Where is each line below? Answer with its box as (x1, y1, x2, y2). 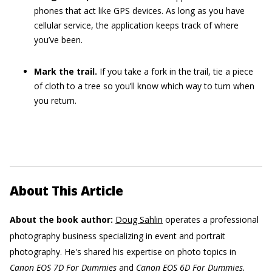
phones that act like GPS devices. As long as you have (34, 5, 245, 16)
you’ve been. (34, 34, 83, 46)
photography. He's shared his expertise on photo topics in (10, 246, 236, 257)
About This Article (10, 182, 123, 199)
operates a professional (163, 214, 259, 225)
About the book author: (10, 214, 113, 225)
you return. (34, 95, 76, 106)
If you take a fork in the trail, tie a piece (97, 66, 253, 77)
